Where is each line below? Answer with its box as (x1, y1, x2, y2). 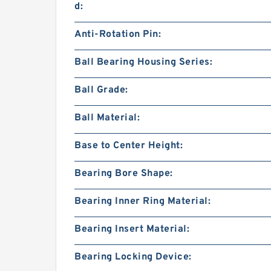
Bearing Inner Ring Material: (74, 195, 211, 207)
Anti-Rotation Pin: (74, 28, 161, 41)
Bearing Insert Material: (74, 223, 189, 235)
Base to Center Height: (74, 139, 183, 152)
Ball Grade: (74, 83, 128, 96)
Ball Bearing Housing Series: (74, 56, 212, 68)
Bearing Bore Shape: (74, 167, 173, 180)
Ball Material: (74, 111, 140, 124)
